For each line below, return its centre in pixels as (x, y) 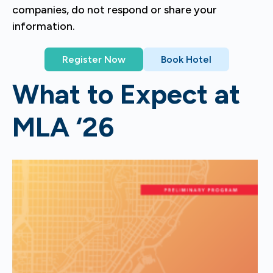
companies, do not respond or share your (115, 10)
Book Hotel (186, 59)
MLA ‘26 (63, 127)
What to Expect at (126, 94)
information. (44, 26)
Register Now (94, 59)
